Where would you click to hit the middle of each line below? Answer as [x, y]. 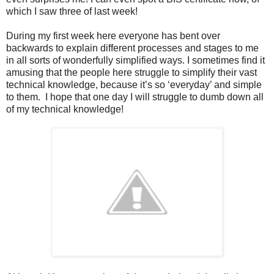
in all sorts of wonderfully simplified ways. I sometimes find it [135, 60]
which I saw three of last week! [72, 11]
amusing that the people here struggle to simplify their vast [131, 72]
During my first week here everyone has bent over [113, 35]
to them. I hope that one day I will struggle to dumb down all [135, 97]
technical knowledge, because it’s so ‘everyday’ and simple [134, 84]
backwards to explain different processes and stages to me [132, 48]
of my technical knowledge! [65, 109]
